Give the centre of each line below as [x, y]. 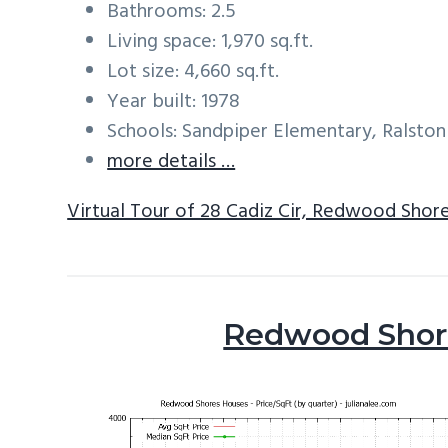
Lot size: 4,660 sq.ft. [193, 72]
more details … [171, 162]
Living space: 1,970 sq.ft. [210, 42]
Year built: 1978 [174, 102]
